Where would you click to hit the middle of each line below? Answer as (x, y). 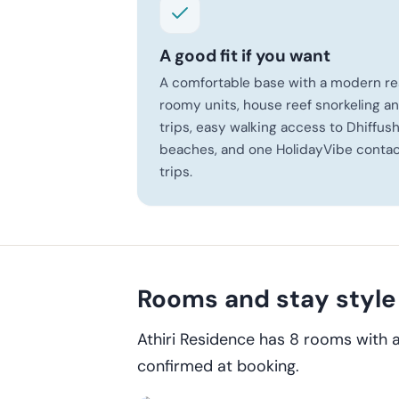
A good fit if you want (245, 55)
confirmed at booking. (218, 366)
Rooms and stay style (267, 300)
